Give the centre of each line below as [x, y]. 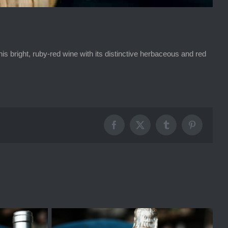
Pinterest [207, 129]
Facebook [131, 129]
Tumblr [178, 129]
